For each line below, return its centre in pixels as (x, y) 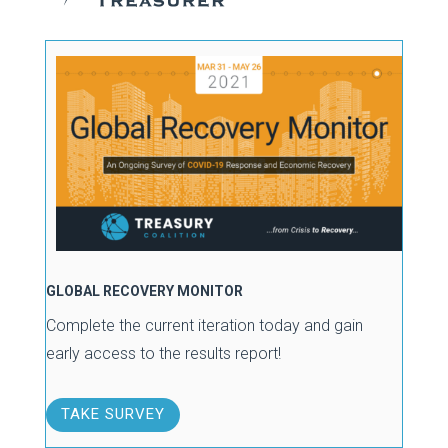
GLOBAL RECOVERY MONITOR (144, 290)
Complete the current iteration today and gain (204, 325)
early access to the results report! (163, 353)
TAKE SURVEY (112, 414)
